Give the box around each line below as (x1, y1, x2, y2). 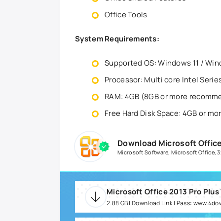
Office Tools (105, 9, 147, 20)
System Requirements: (75, 34, 159, 44)
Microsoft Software (117, 148, 169, 156)
